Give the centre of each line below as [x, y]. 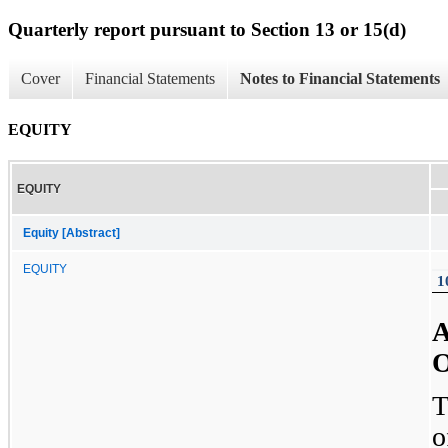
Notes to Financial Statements [340, 79]
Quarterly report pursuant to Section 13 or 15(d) [207, 29]
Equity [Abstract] [71, 232]
